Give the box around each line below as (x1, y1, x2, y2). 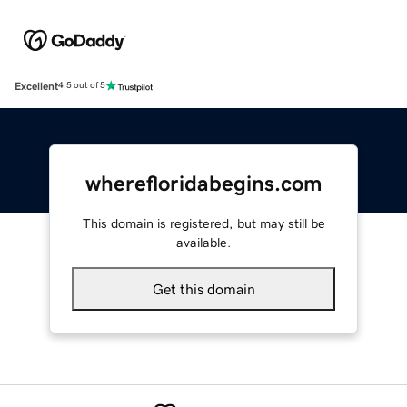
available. (176, 235, 231, 249)
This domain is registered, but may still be (82, 216, 325, 230)
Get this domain (152, 281, 255, 296)
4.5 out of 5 (58, 81, 105, 91)
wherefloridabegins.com (84, 172, 323, 194)
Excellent (15, 80, 58, 92)
